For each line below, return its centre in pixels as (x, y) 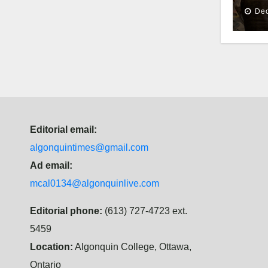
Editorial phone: (66, 211)
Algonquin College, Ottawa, (132, 246)
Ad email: (51, 165)
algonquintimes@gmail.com (89, 147)
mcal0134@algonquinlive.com (95, 183)
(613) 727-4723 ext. (145, 211)
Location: (51, 246)
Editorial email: (63, 129)
